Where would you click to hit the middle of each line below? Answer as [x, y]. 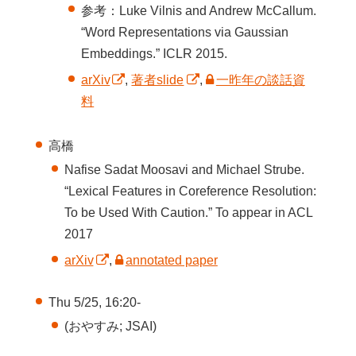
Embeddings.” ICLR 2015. [155, 53]
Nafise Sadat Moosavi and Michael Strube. [185, 169]
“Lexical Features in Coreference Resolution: [191, 191]
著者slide [158, 80]
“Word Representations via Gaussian [185, 32]
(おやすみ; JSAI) [111, 327]
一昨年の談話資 [260, 80]
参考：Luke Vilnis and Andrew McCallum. [199, 10]
